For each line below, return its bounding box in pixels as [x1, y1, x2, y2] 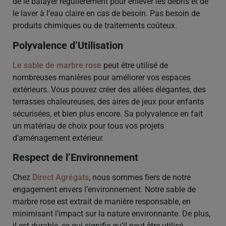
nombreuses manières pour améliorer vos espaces [13, 72, 191, 82]
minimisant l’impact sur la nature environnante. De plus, [13, 208, 210, 218]
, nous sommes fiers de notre [89, 172, 191, 182]
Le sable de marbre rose [13, 60, 101, 70]
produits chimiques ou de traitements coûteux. [13, 21, 177, 31]
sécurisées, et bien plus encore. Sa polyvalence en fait [13, 108, 203, 119]
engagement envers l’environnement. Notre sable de [13, 184, 196, 194]
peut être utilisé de [101, 60, 168, 70]
